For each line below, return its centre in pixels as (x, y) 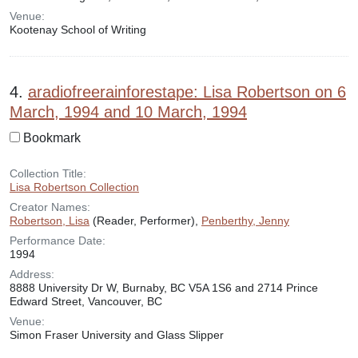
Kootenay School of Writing (78, 30)
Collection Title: (48, 173)
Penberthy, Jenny (245, 221)
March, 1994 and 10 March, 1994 (128, 112)
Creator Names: (50, 207)
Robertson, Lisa (50, 221)
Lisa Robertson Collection (74, 187)
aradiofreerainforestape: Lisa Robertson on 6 (187, 92)
